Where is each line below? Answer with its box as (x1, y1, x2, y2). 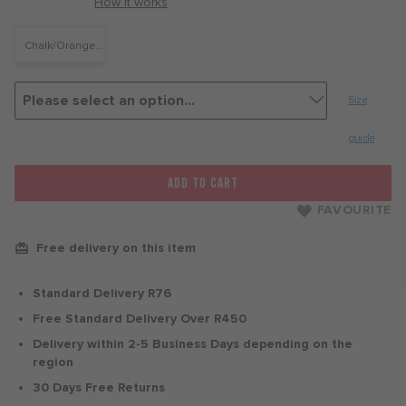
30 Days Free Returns (33, 380, 165, 395)
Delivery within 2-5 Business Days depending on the (33, 336, 353, 352)
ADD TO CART (168, 176, 238, 190)
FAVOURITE (316, 202, 391, 217)
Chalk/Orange (24, 39, 95, 53)
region (33, 354, 73, 370)
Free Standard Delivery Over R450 (33, 311, 246, 326)
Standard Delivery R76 (33, 285, 171, 301)
